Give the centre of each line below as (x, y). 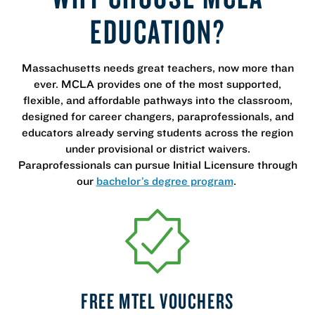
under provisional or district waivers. (157, 148)
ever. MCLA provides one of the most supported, (157, 83)
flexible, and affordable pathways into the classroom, (157, 99)
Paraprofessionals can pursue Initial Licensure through (157, 164)
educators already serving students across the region (157, 132)
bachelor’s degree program (165, 180)
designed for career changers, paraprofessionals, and (157, 116)
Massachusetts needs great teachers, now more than (157, 67)
